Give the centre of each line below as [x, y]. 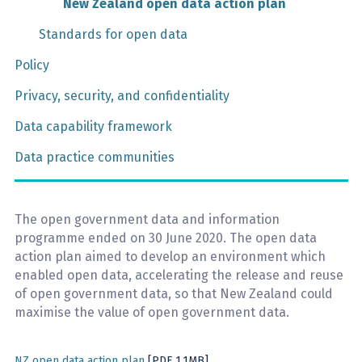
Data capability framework [93, 126]
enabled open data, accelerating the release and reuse [179, 275]
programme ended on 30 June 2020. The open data [166, 238]
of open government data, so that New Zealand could [174, 294]
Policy [32, 65]
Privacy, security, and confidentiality [122, 96]
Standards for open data [113, 34]
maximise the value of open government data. [152, 312]
